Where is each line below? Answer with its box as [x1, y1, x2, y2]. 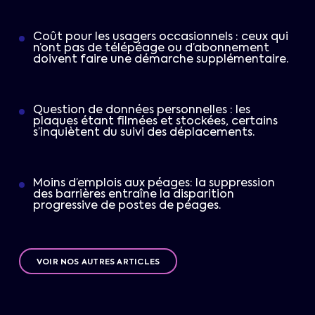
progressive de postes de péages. [33, 200, 221, 212]
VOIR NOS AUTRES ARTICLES [36, 257, 160, 266]
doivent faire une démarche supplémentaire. [33, 54, 289, 66]
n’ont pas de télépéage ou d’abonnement [33, 43, 270, 55]
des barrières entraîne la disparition [33, 189, 235, 201]
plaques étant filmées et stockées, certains [33, 116, 278, 128]
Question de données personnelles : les [33, 105, 251, 117]
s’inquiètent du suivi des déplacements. [33, 127, 255, 139]
